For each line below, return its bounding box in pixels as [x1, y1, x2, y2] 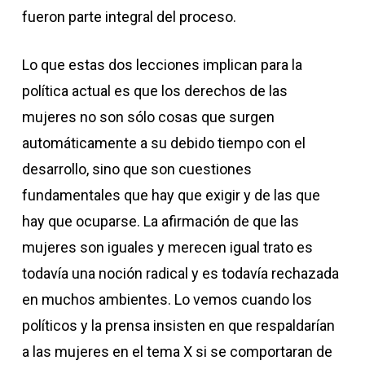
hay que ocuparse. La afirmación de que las [21, 213, 299, 230]
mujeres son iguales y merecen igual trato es [21, 239, 313, 256]
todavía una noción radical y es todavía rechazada [21, 265, 339, 282]
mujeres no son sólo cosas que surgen [21, 108, 275, 125]
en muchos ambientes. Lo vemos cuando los [21, 291, 312, 308]
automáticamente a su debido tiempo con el [21, 134, 306, 152]
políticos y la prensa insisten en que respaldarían [21, 317, 335, 334]
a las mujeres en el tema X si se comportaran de [21, 343, 332, 360]
